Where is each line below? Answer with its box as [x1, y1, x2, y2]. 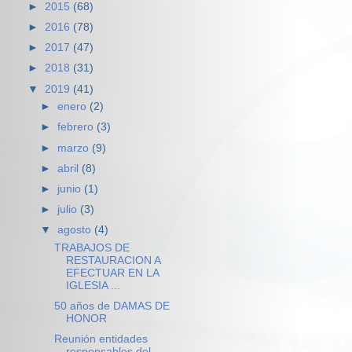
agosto [57, 224, 95, 236]
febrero [57, 121, 97, 134]
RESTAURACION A [65, 254, 160, 266]
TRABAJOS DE [53, 241, 130, 254]
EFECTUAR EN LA [65, 266, 159, 279]
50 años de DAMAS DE [53, 299, 170, 312]
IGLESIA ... [65, 279, 120, 291]
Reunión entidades [53, 333, 148, 345]
